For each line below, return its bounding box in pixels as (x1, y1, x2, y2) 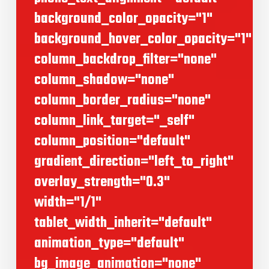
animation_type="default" (34, 232, 184, 255)
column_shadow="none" (34, 69, 174, 92)
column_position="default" (34, 130, 190, 153)
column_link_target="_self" (34, 110, 195, 133)
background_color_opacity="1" (34, 8, 213, 31)
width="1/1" (34, 192, 101, 214)
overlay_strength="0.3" (34, 171, 170, 194)
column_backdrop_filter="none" (34, 49, 217, 71)
